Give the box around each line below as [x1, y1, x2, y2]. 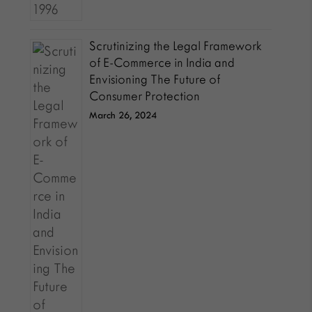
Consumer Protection [89, 89, 201, 103]
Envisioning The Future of [89, 72, 221, 86]
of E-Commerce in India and [89, 56, 235, 70]
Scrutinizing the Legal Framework [89, 39, 263, 53]
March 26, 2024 [89, 110, 157, 120]
